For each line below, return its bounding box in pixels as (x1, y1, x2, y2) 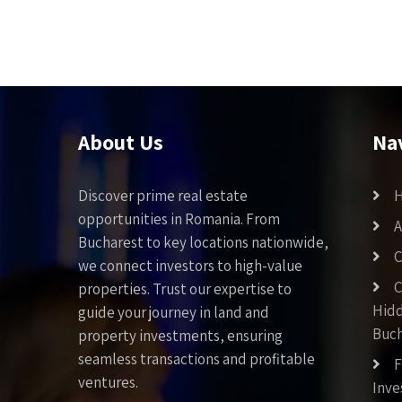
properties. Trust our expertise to (78, 278, 292, 299)
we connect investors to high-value (78, 255, 302, 275)
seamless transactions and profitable (78, 348, 315, 369)
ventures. (78, 371, 138, 392)
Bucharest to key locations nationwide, (78, 232, 328, 252)
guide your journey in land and (78, 301, 269, 322)
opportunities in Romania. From (78, 208, 280, 229)
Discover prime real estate (78, 185, 248, 205)
